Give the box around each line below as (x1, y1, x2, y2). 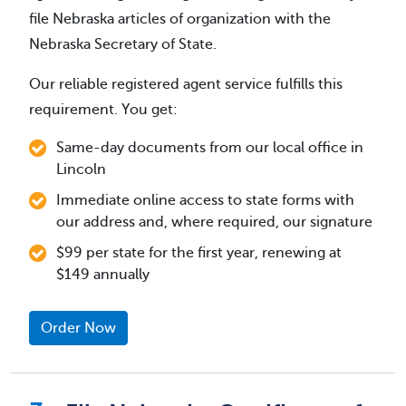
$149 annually (56, 266, 150, 283)
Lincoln (56, 160, 106, 178)
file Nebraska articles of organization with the (29, 10, 331, 27)
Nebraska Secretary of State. (29, 35, 217, 53)
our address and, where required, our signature (56, 213, 372, 230)
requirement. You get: (29, 101, 178, 118)
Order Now (41, 319, 116, 336)
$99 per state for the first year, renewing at (56, 244, 342, 261)
